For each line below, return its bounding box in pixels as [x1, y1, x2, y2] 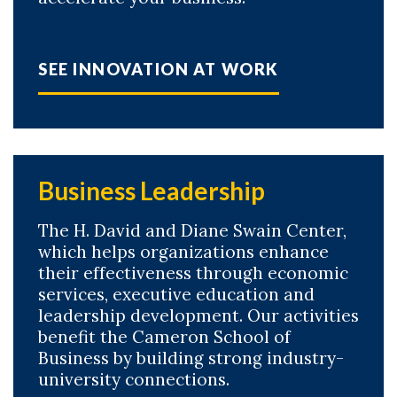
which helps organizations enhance [38, 241, 329, 262]
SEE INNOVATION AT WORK [38, 59, 279, 79]
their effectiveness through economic [38, 262, 348, 284]
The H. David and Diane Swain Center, [38, 220, 346, 241]
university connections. [38, 369, 230, 390]
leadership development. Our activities [38, 305, 359, 326]
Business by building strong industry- [38, 347, 344, 369]
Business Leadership [38, 175, 265, 206]
